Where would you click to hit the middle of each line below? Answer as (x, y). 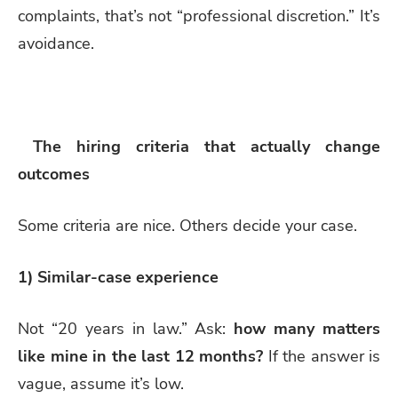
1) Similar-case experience (118, 277)
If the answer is (322, 356)
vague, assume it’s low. (101, 383)
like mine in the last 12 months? (140, 356)
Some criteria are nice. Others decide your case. (187, 225)
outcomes (54, 174)
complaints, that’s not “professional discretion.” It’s (199, 16)
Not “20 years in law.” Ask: (126, 328)
